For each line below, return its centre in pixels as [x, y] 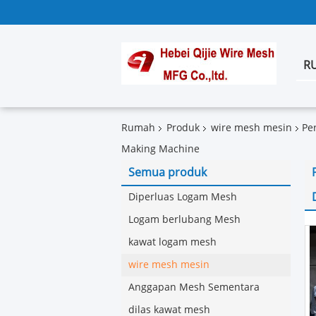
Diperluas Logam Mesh [183, 197]
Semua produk [168, 172]
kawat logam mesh [172, 242]
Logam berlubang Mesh [184, 220]
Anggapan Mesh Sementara [194, 287]
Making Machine [160, 149]
